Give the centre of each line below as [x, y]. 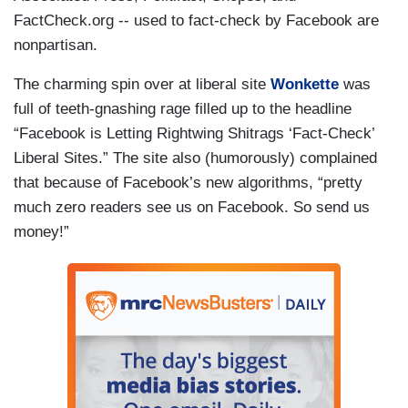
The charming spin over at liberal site [142, 84]
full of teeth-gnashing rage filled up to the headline [183, 109]
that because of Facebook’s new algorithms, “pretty [188, 183]
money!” [41, 232]
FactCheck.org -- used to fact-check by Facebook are [196, 20]
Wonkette [305, 84]
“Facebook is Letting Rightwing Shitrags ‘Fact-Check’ [194, 133]
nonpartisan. [56, 45]
